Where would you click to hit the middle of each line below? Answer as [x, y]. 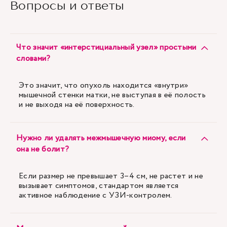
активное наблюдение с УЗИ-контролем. [96, 195]
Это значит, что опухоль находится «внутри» [104, 85]
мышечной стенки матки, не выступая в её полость [112, 95]
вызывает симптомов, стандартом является [99, 186]
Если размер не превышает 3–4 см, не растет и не [111, 176]
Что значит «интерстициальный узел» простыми [106, 47]
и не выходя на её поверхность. [77, 105]
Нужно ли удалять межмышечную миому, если [101, 138]
